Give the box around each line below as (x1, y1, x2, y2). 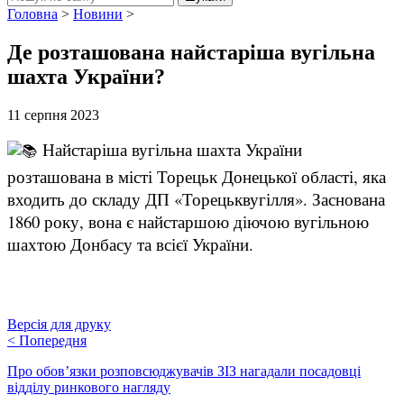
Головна (7, 6, 58, 22)
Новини (73, 6, 123, 22)
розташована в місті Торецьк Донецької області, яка (7, 164, 386, 188)
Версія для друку (7, 316, 111, 332)
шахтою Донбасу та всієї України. (7, 232, 253, 255)
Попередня (19, 332, 87, 348)
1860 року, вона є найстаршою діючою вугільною (7, 209, 369, 233)
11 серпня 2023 (7, 106, 99, 123)
